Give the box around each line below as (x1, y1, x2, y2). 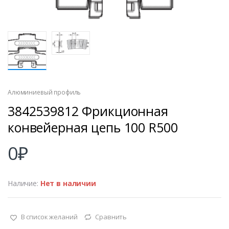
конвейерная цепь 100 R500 (8, 119, 178, 136)
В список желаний (20, 212, 78, 222)
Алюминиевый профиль (8, 88, 81, 97)
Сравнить (95, 212, 127, 222)
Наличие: (8, 178, 40, 189)
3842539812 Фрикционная (8, 102, 168, 120)
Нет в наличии (40, 178, 96, 189)
